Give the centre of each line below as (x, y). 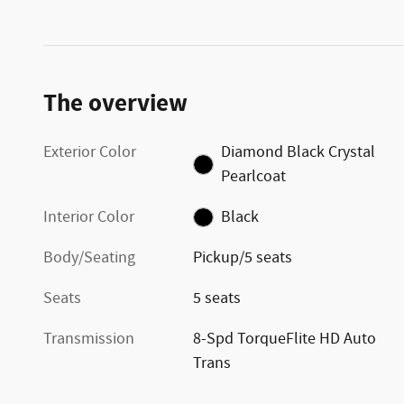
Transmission (89, 339)
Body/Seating (89, 257)
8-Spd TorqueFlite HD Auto (285, 339)
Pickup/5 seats (243, 257)
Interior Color (89, 217)
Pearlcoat (253, 176)
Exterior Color (90, 152)
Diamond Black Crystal (298, 152)
